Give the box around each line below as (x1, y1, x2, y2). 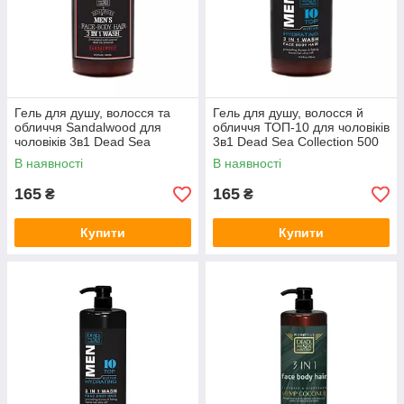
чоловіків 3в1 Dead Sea (14, 134, 151, 150)
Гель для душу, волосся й (213, 106, 363, 121)
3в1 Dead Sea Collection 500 (213, 134, 379, 150)
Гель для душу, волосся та (14, 106, 170, 121)
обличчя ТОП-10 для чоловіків (213, 120, 390, 135)
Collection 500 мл (14, 149, 115, 164)
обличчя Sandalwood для (14, 120, 161, 135)
